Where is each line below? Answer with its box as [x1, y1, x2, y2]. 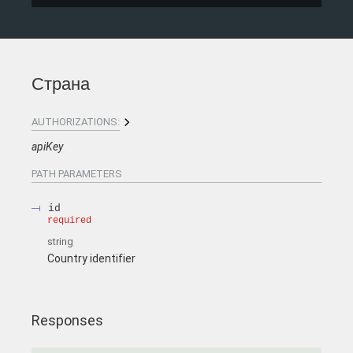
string [47, 236, 73, 248]
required [47, 215, 91, 227]
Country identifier [47, 251, 136, 265]
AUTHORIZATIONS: [32, 116, 120, 128]
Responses [32, 312, 103, 329]
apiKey [32, 140, 63, 154]
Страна [32, 74, 90, 95]
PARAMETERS [56, 168, 122, 180]
